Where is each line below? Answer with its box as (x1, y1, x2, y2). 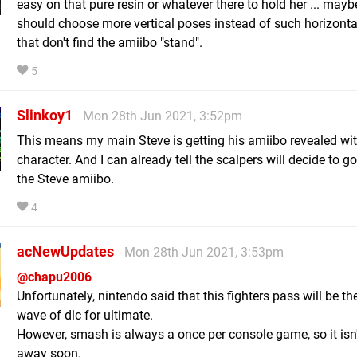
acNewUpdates (17, 242, 114, 260)
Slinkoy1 (17, 106, 73, 124)
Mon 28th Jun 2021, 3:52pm (83, 108, 242, 124)
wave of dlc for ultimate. (17, 307, 153, 323)
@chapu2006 (17, 269, 92, 284)
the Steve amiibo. (17, 171, 114, 186)
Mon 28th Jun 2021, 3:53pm (124, 244, 284, 260)
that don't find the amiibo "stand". (17, 34, 202, 50)
